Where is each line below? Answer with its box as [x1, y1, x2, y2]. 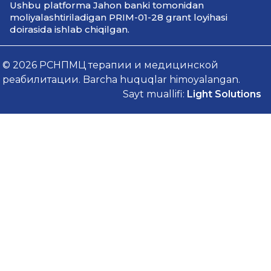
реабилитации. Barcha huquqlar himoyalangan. [2, 74, 241, 85]
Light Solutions [186, 88, 261, 100]
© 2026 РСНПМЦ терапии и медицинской [2, 59, 219, 71]
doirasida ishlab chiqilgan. [10, 24, 130, 35]
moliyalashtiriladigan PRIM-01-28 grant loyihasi [10, 11, 228, 23]
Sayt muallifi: [122, 88, 187, 100]
